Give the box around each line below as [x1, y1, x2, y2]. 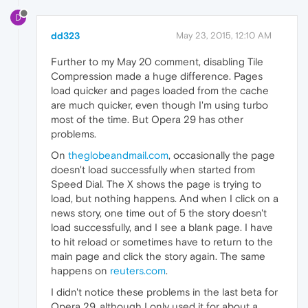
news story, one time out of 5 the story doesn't [51, 207, 267, 219]
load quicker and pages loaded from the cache [51, 85, 269, 97]
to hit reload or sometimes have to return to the [51, 236, 273, 248]
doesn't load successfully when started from [51, 164, 255, 176]
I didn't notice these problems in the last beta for [51, 286, 278, 298]
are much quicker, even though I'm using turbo [51, 99, 268, 111]
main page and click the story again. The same [51, 250, 265, 263]
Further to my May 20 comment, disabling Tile [51, 56, 263, 68]
